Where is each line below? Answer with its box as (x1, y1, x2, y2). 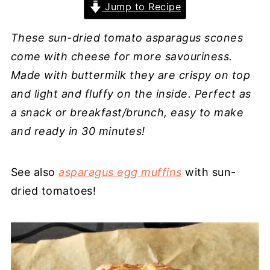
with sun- (181, 166, 236, 178)
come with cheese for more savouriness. (10, 50, 233, 63)
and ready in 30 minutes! (10, 125, 145, 137)
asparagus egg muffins (58, 166, 182, 178)
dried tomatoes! (10, 184, 96, 197)
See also (10, 166, 59, 178)
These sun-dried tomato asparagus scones (10, 31, 243, 44)
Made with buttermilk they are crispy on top (10, 69, 251, 81)
